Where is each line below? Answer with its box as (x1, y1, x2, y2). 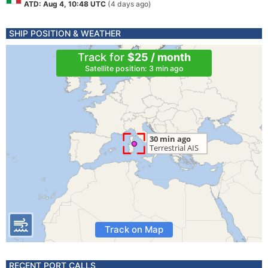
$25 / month (127, 51, 191, 63)
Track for (77, 51, 127, 63)
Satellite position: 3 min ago (84, 64, 184, 73)
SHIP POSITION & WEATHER (9, 28, 121, 38)
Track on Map (105, 224, 163, 235)
